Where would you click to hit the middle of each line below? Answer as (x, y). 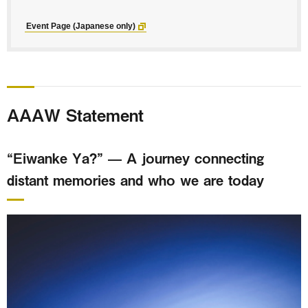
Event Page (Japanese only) (81, 26)
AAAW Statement (75, 115)
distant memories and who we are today (135, 180)
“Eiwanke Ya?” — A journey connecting (135, 158)
